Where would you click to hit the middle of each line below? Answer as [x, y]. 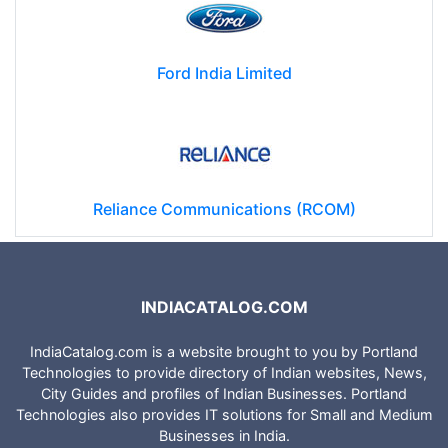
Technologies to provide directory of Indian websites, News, [224, 372]
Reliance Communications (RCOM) [224, 209]
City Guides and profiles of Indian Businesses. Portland [224, 393]
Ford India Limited [224, 73]
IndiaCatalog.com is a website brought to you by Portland [224, 351]
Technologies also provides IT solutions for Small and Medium [224, 414]
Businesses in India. [224, 435]
